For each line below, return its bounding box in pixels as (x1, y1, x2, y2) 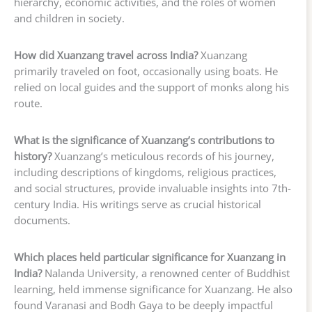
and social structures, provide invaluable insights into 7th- (14, 181, 291, 196)
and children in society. (14, 11, 125, 26)
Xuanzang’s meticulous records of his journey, (52, 149, 274, 164)
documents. (14, 213, 70, 228)
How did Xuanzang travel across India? (14, 48, 198, 63)
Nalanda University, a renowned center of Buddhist (42, 266, 290, 281)
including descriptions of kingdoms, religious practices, (14, 165, 276, 180)
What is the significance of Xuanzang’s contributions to (14, 133, 274, 148)
